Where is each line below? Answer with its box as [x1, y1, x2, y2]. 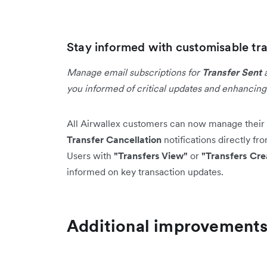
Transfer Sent [202, 66, 262, 78]
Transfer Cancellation [67, 133, 162, 145]
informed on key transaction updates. [67, 165, 223, 178]
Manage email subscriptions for [67, 66, 202, 78]
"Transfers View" [114, 149, 188, 162]
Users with [67, 149, 114, 162]
